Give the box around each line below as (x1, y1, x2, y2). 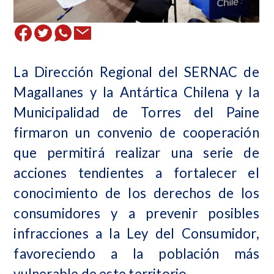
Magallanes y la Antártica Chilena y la (13, 84, 259, 100)
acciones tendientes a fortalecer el (13, 165, 259, 181)
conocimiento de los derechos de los (13, 185, 259, 201)
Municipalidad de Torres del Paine (13, 104, 259, 120)
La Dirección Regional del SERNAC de (13, 64, 259, 80)
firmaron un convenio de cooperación (13, 124, 259, 141)
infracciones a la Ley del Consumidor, (13, 225, 259, 242)
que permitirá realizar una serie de (13, 144, 259, 161)
